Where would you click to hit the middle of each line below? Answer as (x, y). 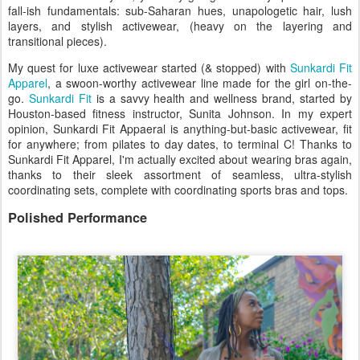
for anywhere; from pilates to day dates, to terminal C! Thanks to (180, 144)
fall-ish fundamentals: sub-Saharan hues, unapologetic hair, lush (180, 11)
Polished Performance (78, 218)
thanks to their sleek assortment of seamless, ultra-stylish (180, 175)
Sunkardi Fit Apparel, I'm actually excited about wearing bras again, (180, 160)
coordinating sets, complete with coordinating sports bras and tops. (180, 190)
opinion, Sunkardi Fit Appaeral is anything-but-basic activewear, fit (180, 129)
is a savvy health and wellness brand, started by (222, 98)
